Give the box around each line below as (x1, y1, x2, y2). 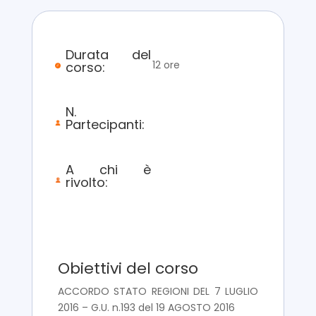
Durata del (65, 45, 151, 63)
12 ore (152, 57, 180, 72)
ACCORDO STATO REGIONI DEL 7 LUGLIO (57, 284, 259, 298)
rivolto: (65, 173, 108, 191)
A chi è (65, 160, 151, 178)
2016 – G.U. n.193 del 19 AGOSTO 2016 (57, 300, 235, 315)
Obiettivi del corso (57, 257, 198, 279)
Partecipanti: (65, 115, 145, 133)
